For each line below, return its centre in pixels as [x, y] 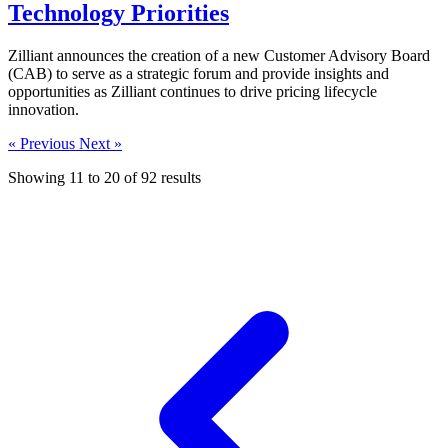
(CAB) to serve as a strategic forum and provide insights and [198, 73]
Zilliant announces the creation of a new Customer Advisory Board [219, 55]
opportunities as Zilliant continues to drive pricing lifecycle [192, 91]
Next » [100, 143]
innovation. [43, 109]
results [179, 177]
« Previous [43, 143]
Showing [38, 177]
